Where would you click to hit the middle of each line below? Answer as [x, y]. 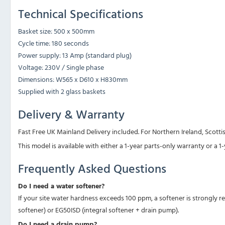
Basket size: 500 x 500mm [56, 31]
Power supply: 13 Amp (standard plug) [75, 55]
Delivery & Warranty [71, 114]
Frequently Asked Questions [92, 168]
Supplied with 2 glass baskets [62, 91]
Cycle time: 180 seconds [53, 43]
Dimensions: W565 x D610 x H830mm [73, 79]
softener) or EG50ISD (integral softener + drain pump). [98, 210]
